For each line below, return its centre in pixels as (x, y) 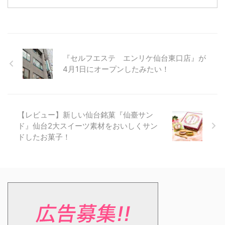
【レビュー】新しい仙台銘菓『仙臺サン (85, 115)
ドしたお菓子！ (44, 137)
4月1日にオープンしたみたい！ (116, 69)
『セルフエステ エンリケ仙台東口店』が (134, 58)
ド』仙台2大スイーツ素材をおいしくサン (88, 126)
